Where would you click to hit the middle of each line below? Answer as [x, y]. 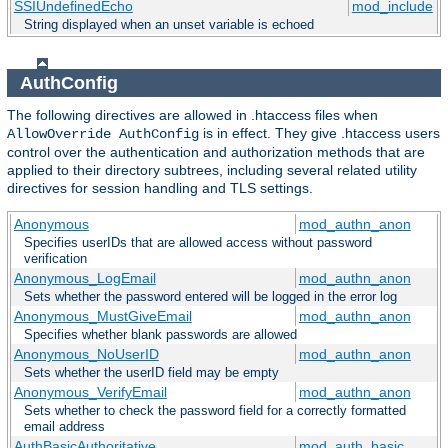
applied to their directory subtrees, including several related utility [212, 170]
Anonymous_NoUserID [86, 354]
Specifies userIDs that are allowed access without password [198, 243]
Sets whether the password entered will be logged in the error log [210, 297]
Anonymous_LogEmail [84, 278]
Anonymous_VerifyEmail [90, 392]
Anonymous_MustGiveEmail [102, 316]
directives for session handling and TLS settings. [160, 188]
